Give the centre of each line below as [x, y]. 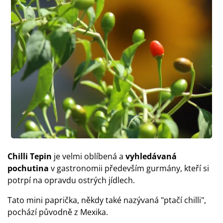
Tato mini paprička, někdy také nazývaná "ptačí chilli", [107, 200]
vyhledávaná [151, 156]
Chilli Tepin [30, 156]
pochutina [28, 168]
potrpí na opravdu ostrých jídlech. [71, 180]
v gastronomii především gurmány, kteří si [129, 168]
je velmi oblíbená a [89, 156]
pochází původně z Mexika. [58, 212]
